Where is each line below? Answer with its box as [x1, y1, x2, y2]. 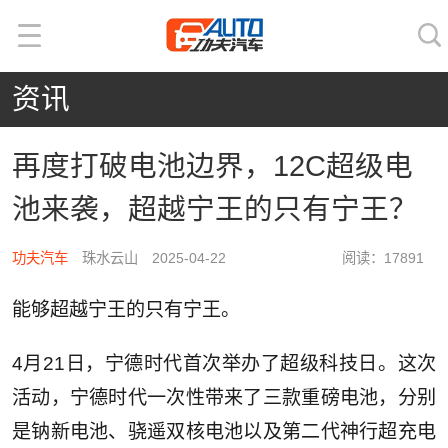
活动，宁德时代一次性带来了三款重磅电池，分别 [11, 387, 437, 409]
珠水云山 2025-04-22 [67, 250, 226, 267]
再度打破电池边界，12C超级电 [11, 149, 413, 182]
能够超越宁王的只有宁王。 [11, 299, 240, 321]
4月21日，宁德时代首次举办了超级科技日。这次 [11, 353, 437, 375]
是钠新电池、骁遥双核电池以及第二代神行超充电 [11, 421, 437, 443]
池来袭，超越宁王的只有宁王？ [11, 192, 418, 225]
